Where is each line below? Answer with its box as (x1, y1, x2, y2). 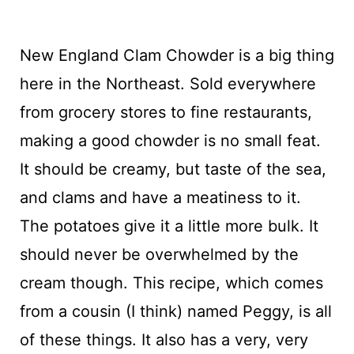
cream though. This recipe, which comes (19, 273, 323, 292)
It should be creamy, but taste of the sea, (19, 159, 326, 179)
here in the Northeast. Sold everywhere (19, 73, 316, 93)
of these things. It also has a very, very (19, 330, 308, 349)
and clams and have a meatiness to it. (19, 187, 301, 207)
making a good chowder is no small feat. (19, 130, 321, 150)
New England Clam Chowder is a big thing (19, 45, 334, 65)
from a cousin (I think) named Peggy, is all (19, 301, 332, 321)
